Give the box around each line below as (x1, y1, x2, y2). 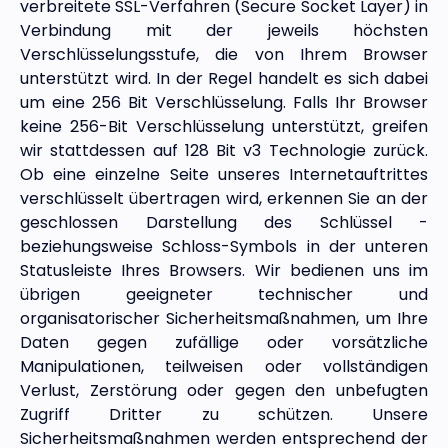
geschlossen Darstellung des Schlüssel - (20, 211, 428, 235)
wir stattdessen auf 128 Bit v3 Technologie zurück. (20, 139, 428, 163)
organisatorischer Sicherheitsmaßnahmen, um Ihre (20, 307, 428, 331)
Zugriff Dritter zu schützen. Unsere (20, 403, 428, 427)
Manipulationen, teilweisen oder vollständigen (20, 355, 428, 379)
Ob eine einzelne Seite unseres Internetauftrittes (20, 163, 428, 187)
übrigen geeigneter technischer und (20, 283, 428, 307)
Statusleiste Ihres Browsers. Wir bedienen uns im (20, 259, 428, 283)
